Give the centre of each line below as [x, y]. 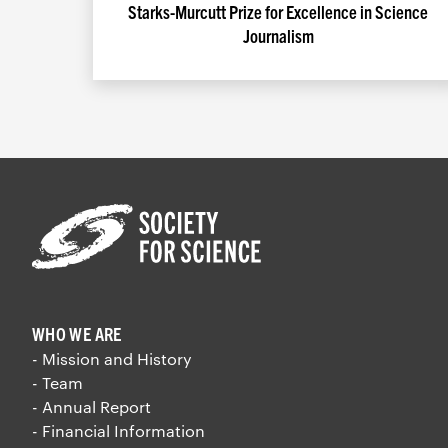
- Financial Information [118, 430]
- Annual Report [91, 406]
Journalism [278, 35]
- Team [57, 382]
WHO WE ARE [77, 333]
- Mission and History [112, 358]
